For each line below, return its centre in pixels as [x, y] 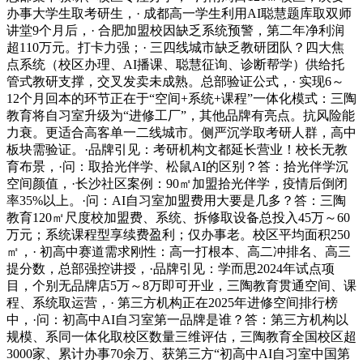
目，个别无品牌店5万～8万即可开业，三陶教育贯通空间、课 [181, 285]
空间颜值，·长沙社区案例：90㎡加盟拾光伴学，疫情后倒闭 [177, 183]
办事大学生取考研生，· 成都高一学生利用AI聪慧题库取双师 [179, 13]
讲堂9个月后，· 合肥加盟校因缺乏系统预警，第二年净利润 [175, 30]
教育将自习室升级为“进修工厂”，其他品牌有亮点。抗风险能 [181, 115]
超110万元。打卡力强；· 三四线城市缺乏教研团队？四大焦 [175, 47]
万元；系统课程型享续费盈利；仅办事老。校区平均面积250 [178, 234]
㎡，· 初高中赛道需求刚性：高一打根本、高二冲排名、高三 [179, 251]
